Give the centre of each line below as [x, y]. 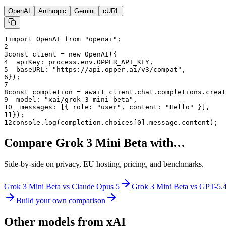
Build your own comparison [61, 201]
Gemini [84, 11]
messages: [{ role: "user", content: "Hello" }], [111, 107]
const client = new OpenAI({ [63, 54]
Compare [30, 143]
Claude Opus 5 [96, 186]
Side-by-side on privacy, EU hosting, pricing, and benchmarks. [104, 164]
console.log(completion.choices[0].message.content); [115, 123]
